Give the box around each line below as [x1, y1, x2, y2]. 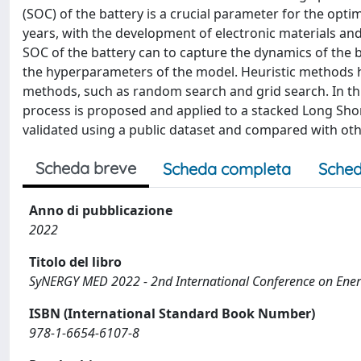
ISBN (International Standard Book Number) [29, 305, 315, 322]
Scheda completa [163, 159, 291, 179]
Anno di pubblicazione [29, 201, 172, 219]
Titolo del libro [29, 253, 122, 271]
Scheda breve [35, 158, 136, 178]
